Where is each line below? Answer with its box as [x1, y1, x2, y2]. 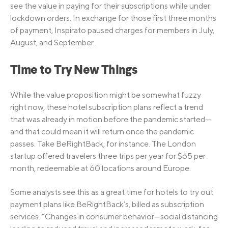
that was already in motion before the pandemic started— [10, 115, 211, 125]
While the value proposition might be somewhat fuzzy [10, 90, 201, 100]
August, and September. [10, 37, 95, 47]
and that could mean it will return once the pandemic [10, 127, 194, 137]
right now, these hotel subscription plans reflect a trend [10, 102, 203, 112]
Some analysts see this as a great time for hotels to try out [10, 187, 213, 197]
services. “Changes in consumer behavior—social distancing [10, 211, 218, 221]
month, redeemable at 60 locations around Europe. [10, 163, 191, 174]
